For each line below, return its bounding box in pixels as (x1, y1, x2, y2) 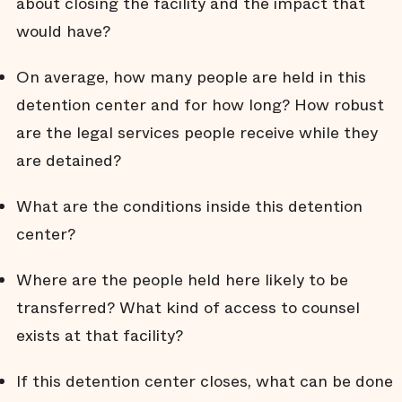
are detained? (16, 149, 121, 172)
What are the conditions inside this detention (16, 195, 363, 218)
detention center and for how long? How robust (16, 93, 384, 117)
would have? (16, 20, 110, 43)
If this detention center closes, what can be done (16, 370, 393, 393)
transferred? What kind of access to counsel (16, 296, 360, 319)
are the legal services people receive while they (16, 121, 378, 144)
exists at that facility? (16, 324, 183, 347)
